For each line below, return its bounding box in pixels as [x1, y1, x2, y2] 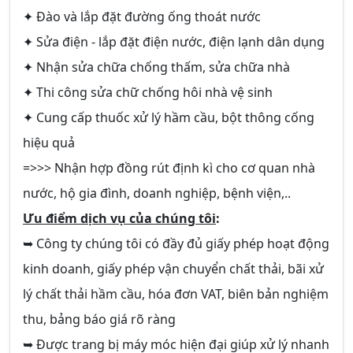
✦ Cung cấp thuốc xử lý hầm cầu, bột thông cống [23, 109, 314, 126]
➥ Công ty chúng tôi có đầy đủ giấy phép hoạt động [23, 235, 329, 252]
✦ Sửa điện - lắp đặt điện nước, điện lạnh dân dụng [23, 33, 325, 50]
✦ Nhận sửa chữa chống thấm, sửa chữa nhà [23, 58, 290, 76]
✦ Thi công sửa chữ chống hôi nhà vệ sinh [23, 84, 273, 101]
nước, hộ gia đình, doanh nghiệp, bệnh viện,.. [23, 184, 291, 202]
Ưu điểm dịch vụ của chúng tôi [23, 210, 216, 227]
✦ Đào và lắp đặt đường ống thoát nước [23, 8, 261, 25]
